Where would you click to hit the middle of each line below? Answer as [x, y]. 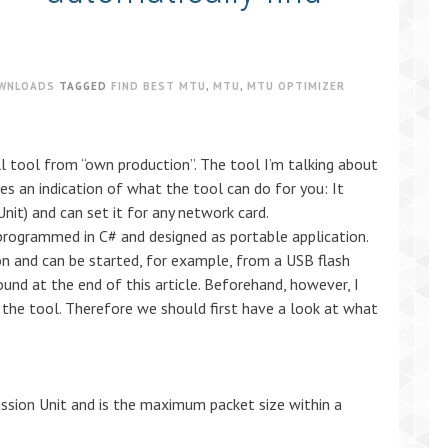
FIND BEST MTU [158, 86]
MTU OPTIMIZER [296, 86]
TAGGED [85, 86]
